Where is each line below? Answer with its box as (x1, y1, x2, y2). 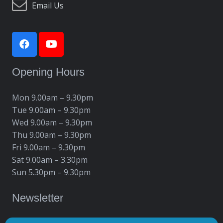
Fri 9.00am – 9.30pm (12, 141, 85, 153)
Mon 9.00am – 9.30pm (12, 92, 93, 103)
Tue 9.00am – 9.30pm (12, 104, 91, 115)
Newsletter (12, 191, 63, 204)
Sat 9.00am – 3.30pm (12, 154, 88, 165)
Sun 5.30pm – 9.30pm (12, 166, 91, 178)
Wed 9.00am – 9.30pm (12, 116, 92, 128)
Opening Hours (12, 65, 85, 78)
